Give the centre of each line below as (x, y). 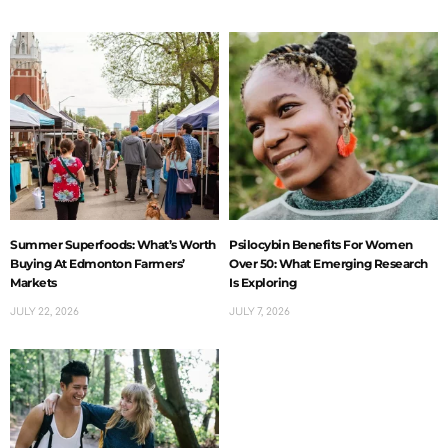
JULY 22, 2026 (44, 311)
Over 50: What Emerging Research (328, 263)
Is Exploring (262, 282)
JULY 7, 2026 (259, 311)
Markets (33, 282)
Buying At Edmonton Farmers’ (97, 263)
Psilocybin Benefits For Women (321, 244)
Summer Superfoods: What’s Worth (113, 244)
